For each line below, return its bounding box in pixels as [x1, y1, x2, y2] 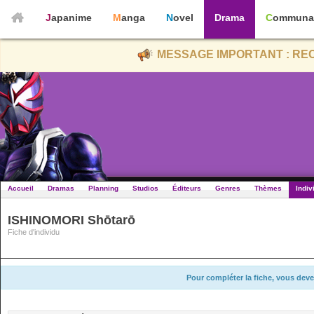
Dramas [48, 184, 74, 192]
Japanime [51, 12, 92, 23]
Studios [132, 184, 158, 192]
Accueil [8, 184, 34, 192]
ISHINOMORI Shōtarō [8, 213, 135, 227]
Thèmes [254, 184, 282, 192]
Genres [215, 184, 240, 192]
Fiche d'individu [8, 228, 60, 236]
